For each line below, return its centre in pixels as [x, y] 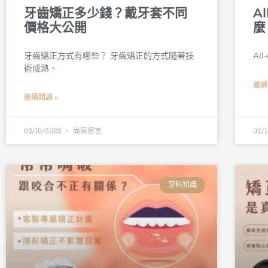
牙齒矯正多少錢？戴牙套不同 [106, 13]
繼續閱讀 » [41, 98]
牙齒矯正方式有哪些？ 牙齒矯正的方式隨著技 [109, 56]
